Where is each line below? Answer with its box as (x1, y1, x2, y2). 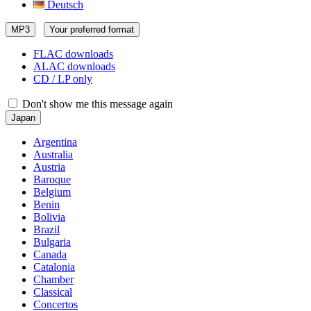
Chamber (33, 274, 74, 285)
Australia (33, 149, 73, 160)
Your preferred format (49, 24, 134, 35)
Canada (33, 249, 67, 260)
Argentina (33, 136, 77, 148)
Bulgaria (33, 236, 71, 248)
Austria (33, 161, 65, 173)
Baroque (33, 174, 71, 185)
